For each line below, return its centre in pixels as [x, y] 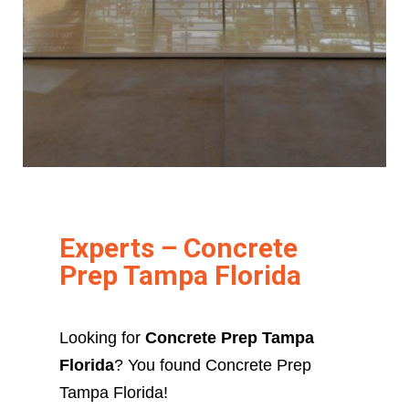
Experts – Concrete [178, 247]
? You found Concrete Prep [212, 365]
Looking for [102, 337]
